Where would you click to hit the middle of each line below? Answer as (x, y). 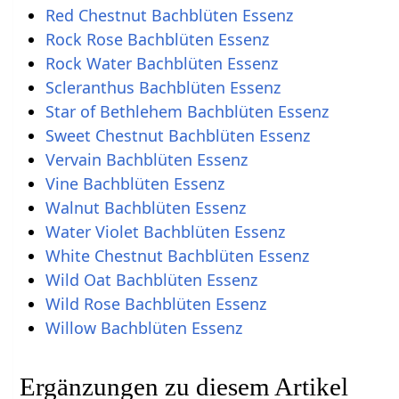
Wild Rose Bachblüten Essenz (155, 304)
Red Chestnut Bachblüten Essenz (169, 16)
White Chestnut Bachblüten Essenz (177, 256)
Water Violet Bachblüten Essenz (165, 232)
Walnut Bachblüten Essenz (145, 208)
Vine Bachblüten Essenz (134, 184)
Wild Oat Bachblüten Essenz (151, 280)
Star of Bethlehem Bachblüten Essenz (187, 112)
